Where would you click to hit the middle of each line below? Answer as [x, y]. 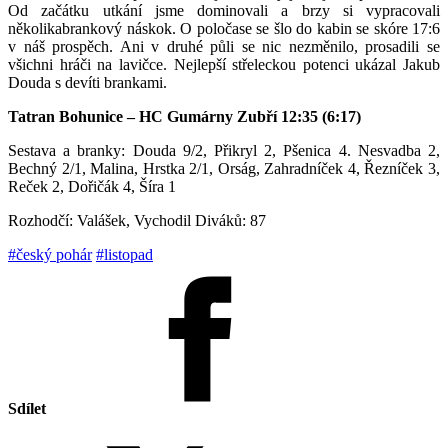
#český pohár [50, 254]
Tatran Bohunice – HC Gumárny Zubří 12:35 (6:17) [184, 116]
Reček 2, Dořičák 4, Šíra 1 [92, 186]
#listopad [124, 254]
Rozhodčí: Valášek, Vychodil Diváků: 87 [137, 220]
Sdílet [27, 408]
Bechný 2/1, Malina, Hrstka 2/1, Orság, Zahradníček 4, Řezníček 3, [224, 168]
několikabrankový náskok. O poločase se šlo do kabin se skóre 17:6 [224, 28]
